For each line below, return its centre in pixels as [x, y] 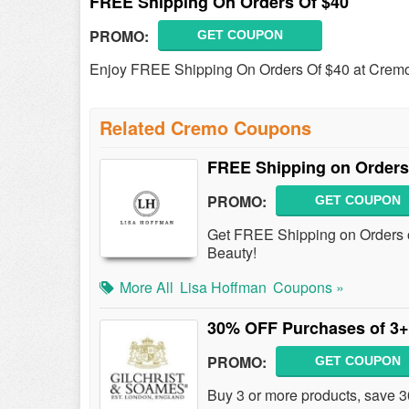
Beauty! [232, 252]
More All [147, 287]
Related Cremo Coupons [205, 127]
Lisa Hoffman [223, 287]
